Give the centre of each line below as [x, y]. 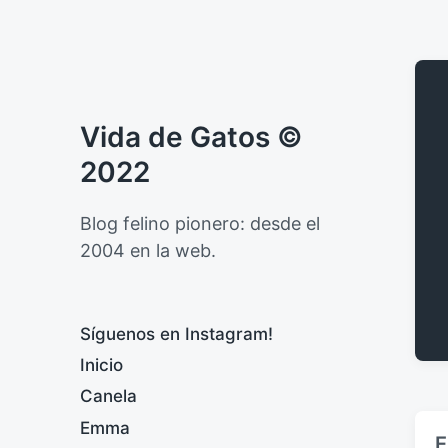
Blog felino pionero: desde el [200, 223]
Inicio [101, 365]
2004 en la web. [148, 250]
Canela [108, 396]
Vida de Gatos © [191, 137]
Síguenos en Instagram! [176, 334]
